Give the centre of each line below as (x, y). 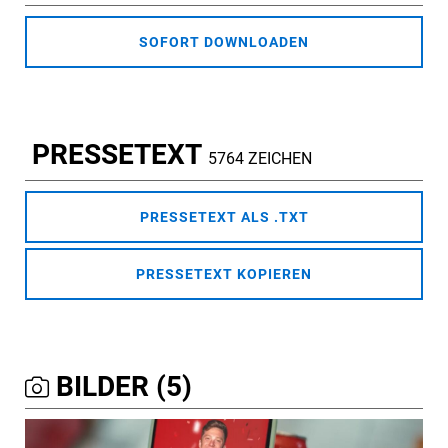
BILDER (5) (120, 387)
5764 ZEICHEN (260, 159)
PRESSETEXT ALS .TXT (224, 217)
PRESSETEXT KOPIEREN (224, 274)
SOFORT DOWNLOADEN (224, 42)
